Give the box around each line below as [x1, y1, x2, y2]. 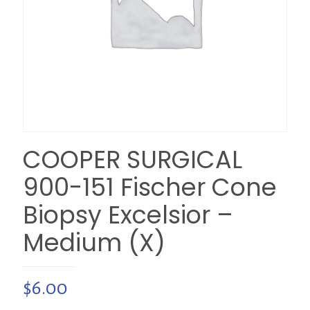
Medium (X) [23, 226, 165, 259]
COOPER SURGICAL [23, 143, 242, 176]
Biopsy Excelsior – [23, 198, 233, 232]
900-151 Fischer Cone [23, 170, 277, 204]
